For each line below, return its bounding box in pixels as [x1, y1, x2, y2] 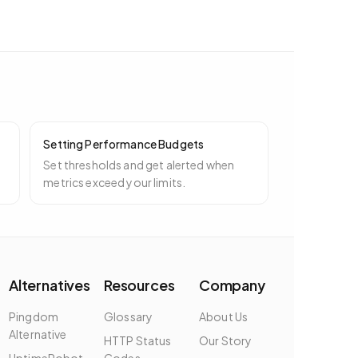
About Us [199, 309, 249, 324]
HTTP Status [104, 333, 172, 348]
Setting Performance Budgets [43, 137, 205, 151]
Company [199, 276, 265, 294]
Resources [104, 276, 175, 294]
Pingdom [9, 309, 58, 324]
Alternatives [9, 276, 90, 294]
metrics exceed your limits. [43, 175, 186, 189]
